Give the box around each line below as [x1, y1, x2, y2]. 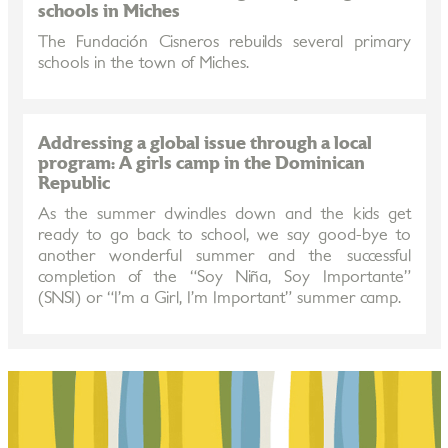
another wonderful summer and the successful [37, 248, 411, 264]
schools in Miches [37, 2, 180, 21]
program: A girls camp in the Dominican [37, 154, 365, 173]
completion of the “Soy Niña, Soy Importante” [37, 269, 411, 285]
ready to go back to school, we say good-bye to [37, 227, 411, 243]
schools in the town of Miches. [37, 55, 249, 71]
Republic [37, 174, 110, 193]
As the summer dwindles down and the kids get [37, 206, 411, 222]
